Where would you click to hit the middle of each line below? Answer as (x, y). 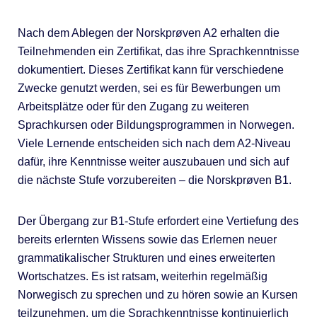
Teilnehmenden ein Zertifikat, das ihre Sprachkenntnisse (158, 52)
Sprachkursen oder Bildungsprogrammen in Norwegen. (156, 125)
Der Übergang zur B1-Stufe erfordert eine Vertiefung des (158, 221)
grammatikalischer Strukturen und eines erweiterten (146, 258)
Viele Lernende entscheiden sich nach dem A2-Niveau (154, 144)
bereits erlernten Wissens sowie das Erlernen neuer (147, 240)
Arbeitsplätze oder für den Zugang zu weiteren (133, 107)
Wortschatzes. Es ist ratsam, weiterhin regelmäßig (142, 277)
